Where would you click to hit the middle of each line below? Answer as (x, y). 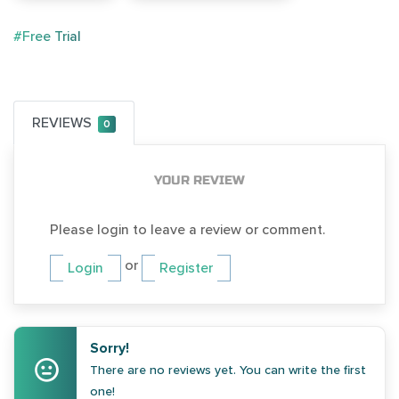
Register (186, 269)
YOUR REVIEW (199, 180)
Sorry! (110, 349)
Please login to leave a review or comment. (187, 230)
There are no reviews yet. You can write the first (228, 370)
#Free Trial (47, 37)
